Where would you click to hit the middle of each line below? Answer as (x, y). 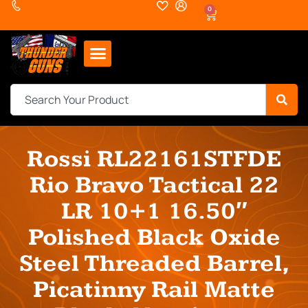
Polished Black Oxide (154, 237)
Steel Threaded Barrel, (154, 263)
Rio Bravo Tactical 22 (154, 185)
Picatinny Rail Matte (154, 289)
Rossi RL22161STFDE (154, 159)
